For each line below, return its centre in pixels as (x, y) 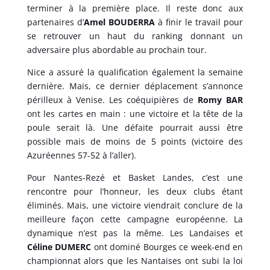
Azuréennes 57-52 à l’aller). (81, 155)
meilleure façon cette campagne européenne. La (135, 219)
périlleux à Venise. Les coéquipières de (112, 99)
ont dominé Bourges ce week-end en (167, 246)
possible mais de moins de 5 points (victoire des (135, 141)
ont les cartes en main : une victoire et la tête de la (135, 113)
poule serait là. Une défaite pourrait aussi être (135, 127)
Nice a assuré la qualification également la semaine (135, 72)
